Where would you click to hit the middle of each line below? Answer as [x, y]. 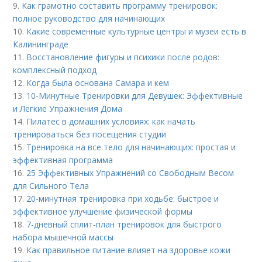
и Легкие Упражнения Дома [68, 109]
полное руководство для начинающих [89, 19]
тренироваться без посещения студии [90, 135]
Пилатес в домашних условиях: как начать [111, 122]
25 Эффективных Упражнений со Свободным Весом [130, 173]
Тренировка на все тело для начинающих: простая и [131, 147]
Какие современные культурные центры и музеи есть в [137, 32]
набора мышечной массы [63, 237]
